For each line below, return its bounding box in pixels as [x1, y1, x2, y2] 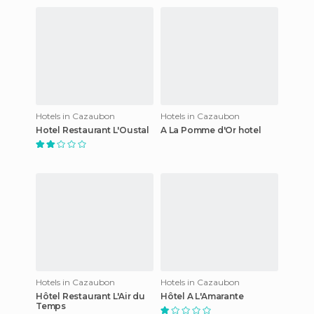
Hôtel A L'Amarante [161, 290, 244, 301]
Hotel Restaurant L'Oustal [36, 124, 149, 135]
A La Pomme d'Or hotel [161, 124, 261, 135]
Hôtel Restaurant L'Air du [36, 290, 145, 301]
